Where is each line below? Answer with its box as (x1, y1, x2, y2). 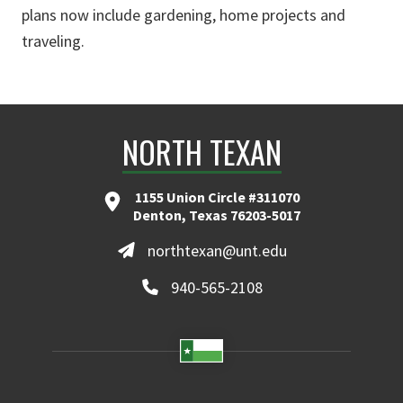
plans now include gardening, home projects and (22, 4, 345, 25)
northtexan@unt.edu (147, 239, 287, 261)
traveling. (22, 31, 85, 51)
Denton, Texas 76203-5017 (133, 206, 300, 224)
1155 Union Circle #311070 (134, 188, 300, 206)
